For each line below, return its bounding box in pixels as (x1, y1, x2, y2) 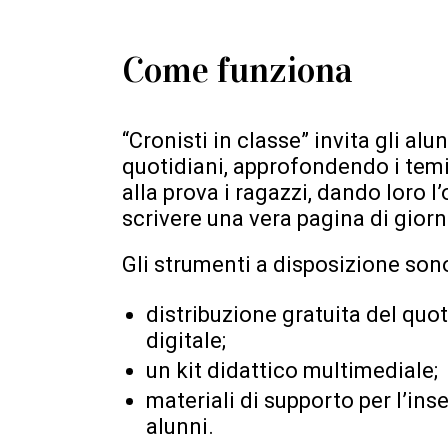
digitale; (146, 327, 226, 353)
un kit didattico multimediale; (146, 357, 438, 383)
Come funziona (122, 47, 353, 92)
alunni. (146, 413, 214, 439)
